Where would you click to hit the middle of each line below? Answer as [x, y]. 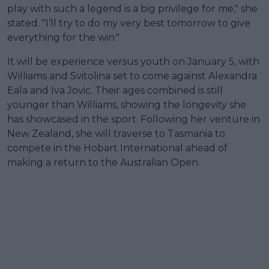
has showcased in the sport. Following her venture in [134, 119]
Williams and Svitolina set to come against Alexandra [132, 76]
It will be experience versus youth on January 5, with [133, 62]
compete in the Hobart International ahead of [117, 148]
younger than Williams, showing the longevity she [127, 105]
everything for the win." [63, 38]
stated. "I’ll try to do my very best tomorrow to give [129, 23]
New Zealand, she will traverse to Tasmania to [116, 134]
